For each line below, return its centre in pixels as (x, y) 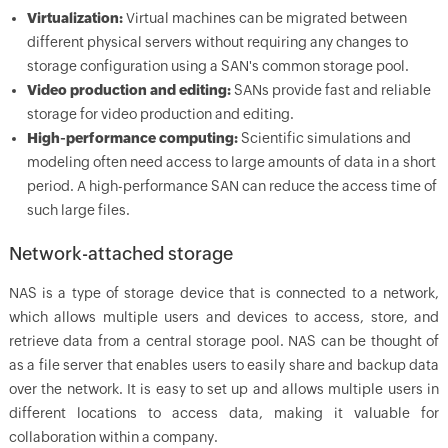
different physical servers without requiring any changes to (217, 42)
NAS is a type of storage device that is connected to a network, (224, 293)
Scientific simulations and (324, 138)
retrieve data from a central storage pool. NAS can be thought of (224, 341)
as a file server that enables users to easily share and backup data (224, 365)
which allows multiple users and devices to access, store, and (224, 317)
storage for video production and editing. (160, 114)
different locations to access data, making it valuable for (224, 413)
